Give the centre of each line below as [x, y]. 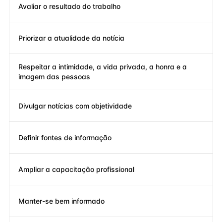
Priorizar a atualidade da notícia [71, 38]
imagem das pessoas [54, 77]
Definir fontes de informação [65, 137]
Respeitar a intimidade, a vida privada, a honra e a [103, 67]
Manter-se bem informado [61, 201]
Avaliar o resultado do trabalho [69, 6]
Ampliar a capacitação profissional [76, 169]
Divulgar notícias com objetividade [75, 106]
